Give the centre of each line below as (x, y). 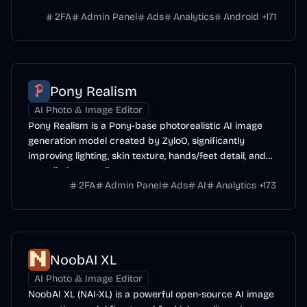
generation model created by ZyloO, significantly (136, 141)
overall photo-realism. (76, 171)
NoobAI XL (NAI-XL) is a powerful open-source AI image (151, 294)
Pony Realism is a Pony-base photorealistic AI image (145, 126)
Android (241, 17)
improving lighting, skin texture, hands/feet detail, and (147, 156)
